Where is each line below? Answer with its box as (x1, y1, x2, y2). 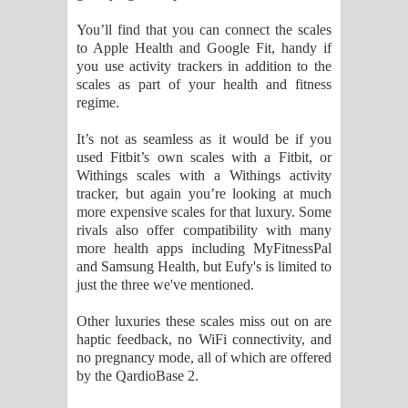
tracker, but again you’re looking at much (76, 186, 331, 202)
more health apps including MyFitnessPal (76, 240, 331, 257)
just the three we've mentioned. (76, 277, 254, 293)
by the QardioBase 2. (76, 368, 199, 384)
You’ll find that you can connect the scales (76, 22, 331, 38)
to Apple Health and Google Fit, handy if (76, 40, 331, 56)
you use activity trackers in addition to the (76, 58, 331, 75)
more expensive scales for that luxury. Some (76, 204, 331, 220)
